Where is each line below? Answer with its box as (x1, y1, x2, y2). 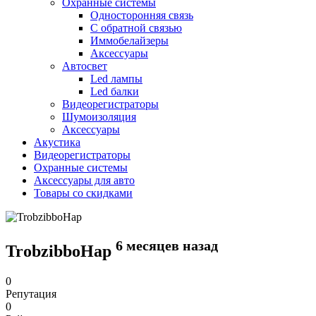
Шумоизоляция (62, 111, 136, 123)
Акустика (34, 136, 80, 148)
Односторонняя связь (90, 9, 193, 21)
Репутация (6, 287, 56, 300)
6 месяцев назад (116, 237, 218, 253)
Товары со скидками (34, 187, 133, 199)
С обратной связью (90, 22, 182, 34)
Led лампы (90, 73, 142, 85)
